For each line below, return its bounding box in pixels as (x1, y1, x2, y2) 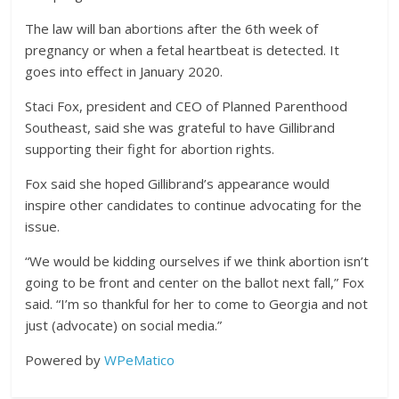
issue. (25, 217, 64, 236)
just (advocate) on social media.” (25, 316, 223, 335)
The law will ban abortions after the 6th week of (25, 20, 319, 38)
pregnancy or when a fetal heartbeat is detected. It (25, 41, 340, 60)
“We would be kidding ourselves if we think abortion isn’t (25, 252, 370, 271)
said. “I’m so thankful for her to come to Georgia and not (25, 295, 369, 313)
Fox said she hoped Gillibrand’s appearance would (25, 175, 330, 193)
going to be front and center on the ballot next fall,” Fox (25, 273, 365, 292)
